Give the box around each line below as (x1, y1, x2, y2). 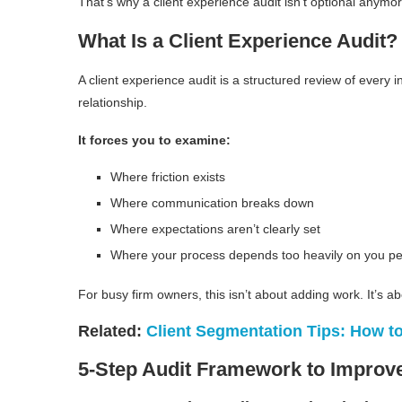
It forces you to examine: (78, 132, 231, 147)
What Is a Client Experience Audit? (78, 29, 398, 52)
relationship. (78, 94, 147, 109)
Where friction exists (110, 169, 225, 184)
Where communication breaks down (110, 195, 314, 210)
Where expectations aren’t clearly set (110, 221, 320, 236)
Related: (78, 321, 146, 340)
